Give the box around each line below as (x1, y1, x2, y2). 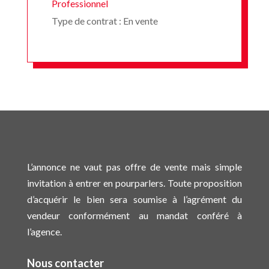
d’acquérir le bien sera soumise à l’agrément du (26, 193, 243, 205)
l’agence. (26, 225, 62, 237)
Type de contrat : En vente (51, 14, 158, 26)
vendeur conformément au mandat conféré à (26, 209, 243, 221)
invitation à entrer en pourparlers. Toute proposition (26, 177, 243, 189)
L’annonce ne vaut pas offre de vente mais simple (26, 160, 243, 172)
